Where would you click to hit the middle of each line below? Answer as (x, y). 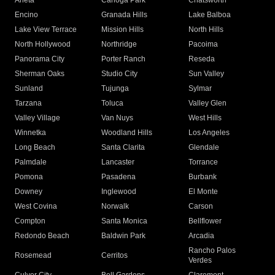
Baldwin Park (124, 236)
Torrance (203, 162)
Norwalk (115, 207)
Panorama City (40, 59)
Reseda (201, 59)
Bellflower (205, 221)
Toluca (113, 103)
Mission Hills (123, 30)
